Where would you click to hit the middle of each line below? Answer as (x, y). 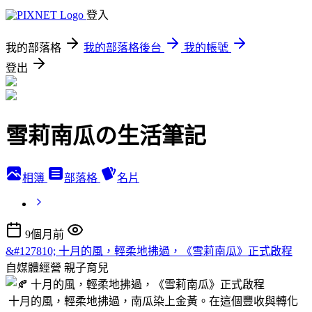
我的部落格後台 (123, 48)
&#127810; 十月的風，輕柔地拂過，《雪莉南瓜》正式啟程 (149, 251)
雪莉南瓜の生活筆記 (106, 136)
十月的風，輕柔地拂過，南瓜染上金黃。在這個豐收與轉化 (152, 301)
